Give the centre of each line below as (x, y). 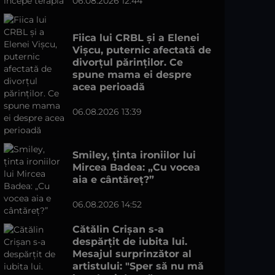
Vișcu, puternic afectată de (142, 50)
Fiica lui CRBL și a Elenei (136, 38)
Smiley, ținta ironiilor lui (134, 155)
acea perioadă (109, 87)
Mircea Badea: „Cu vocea (136, 167)
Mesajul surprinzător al (132, 254)
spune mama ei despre (132, 75)
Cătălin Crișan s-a (118, 229)
